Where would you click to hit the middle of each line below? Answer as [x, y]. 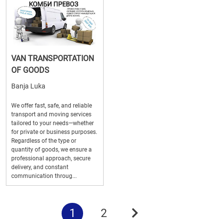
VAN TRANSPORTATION [53, 58]
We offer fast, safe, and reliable [52, 106]
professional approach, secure [51, 158]
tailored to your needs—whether [53, 123]
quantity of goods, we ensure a [52, 150]
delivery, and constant [40, 167]
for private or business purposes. [54, 132]
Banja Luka [28, 86]
